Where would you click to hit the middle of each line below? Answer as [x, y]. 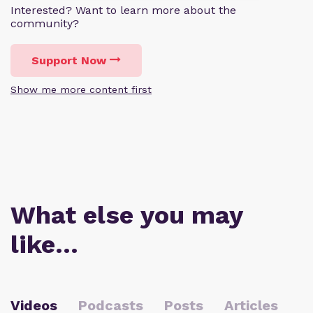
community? [45, 24]
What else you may [126, 216]
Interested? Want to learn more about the [123, 10]
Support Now [69, 61]
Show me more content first [81, 90]
